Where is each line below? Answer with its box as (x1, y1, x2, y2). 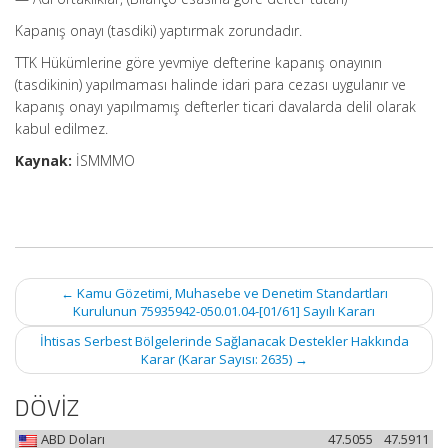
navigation (14, 292, 87, 315)
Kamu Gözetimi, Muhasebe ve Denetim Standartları (73, 284, 388, 302)
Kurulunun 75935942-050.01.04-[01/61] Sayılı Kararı (73, 302, 375, 320)
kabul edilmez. (15, 119, 108, 138)
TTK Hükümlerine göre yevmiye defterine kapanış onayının (15, 53, 382, 72)
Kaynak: (15, 151, 72, 170)
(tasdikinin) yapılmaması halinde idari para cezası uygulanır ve (15, 75, 406, 94)
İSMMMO (72, 151, 135, 170)
